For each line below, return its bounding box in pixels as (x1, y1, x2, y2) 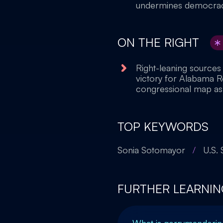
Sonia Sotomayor (117, 144, 185, 155)
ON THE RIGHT (117, 35, 203, 50)
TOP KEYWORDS (117, 119, 209, 134)
